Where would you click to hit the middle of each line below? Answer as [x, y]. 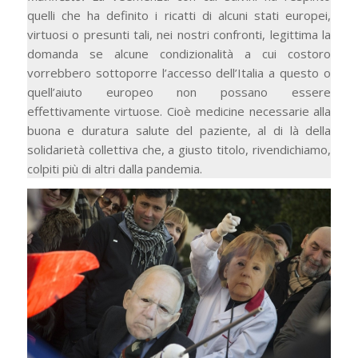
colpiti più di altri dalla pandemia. [114, 168]
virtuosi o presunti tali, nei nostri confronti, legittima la [179, 34]
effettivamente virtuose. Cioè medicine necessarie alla [179, 111]
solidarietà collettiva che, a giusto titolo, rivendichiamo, [179, 149]
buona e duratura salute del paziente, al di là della [179, 130]
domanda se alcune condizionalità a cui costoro [179, 53]
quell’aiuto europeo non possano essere [179, 91]
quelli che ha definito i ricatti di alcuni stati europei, [179, 15]
